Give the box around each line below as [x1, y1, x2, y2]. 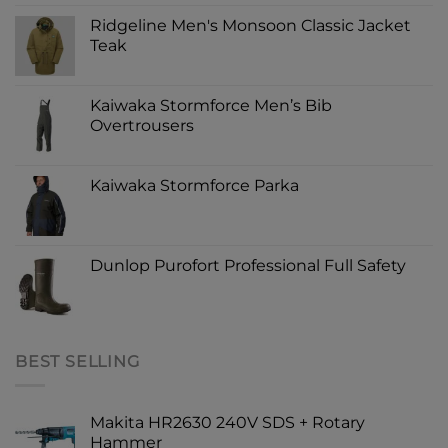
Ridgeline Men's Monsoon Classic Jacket [90, 15, 411, 35]
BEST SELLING [15, 351, 140, 371]
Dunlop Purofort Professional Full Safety [90, 255, 406, 275]
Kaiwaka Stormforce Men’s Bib [90, 95, 332, 115]
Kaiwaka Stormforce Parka [90, 175, 299, 195]
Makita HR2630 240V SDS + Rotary [90, 413, 365, 433]
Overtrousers [90, 115, 194, 135]
